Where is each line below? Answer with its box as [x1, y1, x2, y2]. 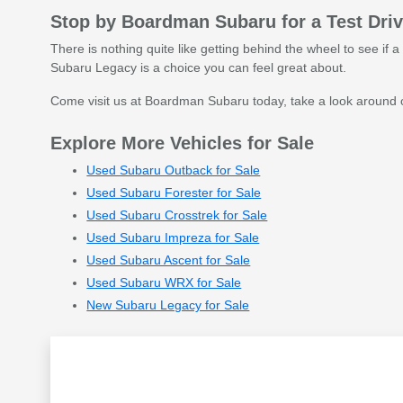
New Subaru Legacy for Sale [86, 297, 250, 312]
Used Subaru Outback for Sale [86, 162, 261, 177]
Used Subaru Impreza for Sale [86, 229, 260, 245]
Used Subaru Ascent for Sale [86, 252, 251, 267]
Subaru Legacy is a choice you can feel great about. [50, 59, 347, 75]
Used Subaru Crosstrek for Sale [86, 207, 268, 222]
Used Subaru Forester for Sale [86, 184, 262, 200]
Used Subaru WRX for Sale [86, 274, 242, 290]
